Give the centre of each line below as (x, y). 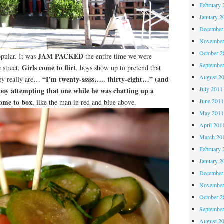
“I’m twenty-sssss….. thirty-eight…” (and (105, 79)
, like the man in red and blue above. (84, 102)
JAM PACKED (60, 56)
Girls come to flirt (49, 67)
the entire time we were (117, 56)
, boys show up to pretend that (118, 67)
